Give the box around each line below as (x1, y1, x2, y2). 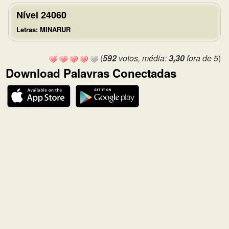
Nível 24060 (16, 8, 66, 21)
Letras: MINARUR (16, 25, 71, 34)
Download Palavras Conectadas (6, 65, 176, 81)
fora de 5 (185, 52, 218, 64)
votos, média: (117, 52, 169, 64)
